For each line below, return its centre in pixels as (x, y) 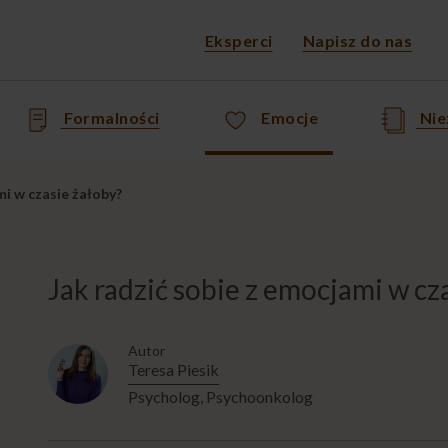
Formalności (112, 118)
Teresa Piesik (173, 369)
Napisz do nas (357, 40)
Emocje (289, 118)
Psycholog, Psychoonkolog (220, 396)
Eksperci (238, 40)
